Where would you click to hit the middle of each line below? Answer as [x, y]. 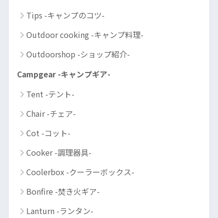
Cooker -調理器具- [59, 153]
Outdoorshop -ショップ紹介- [78, 54]
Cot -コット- [48, 133]
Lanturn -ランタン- [60, 211]
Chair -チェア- [51, 114]
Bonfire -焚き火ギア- [63, 191]
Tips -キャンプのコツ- [65, 15]
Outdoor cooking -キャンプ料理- [85, 35]
